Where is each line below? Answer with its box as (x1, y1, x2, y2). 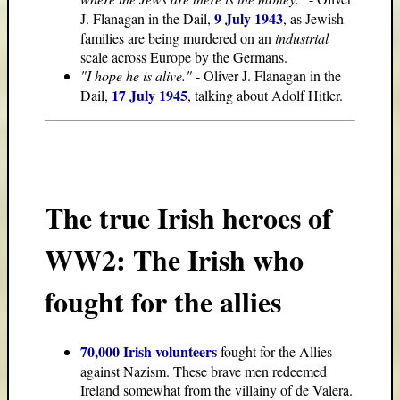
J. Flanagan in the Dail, (80, 9, 214, 29)
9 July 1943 (214, 8, 283, 29)
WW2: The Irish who (45, 237, 304, 280)
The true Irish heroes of (45, 196, 332, 238)
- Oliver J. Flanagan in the (192, 66, 341, 86)
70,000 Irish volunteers (80, 341, 217, 362)
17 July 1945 (112, 85, 187, 106)
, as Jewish (283, 9, 344, 29)
